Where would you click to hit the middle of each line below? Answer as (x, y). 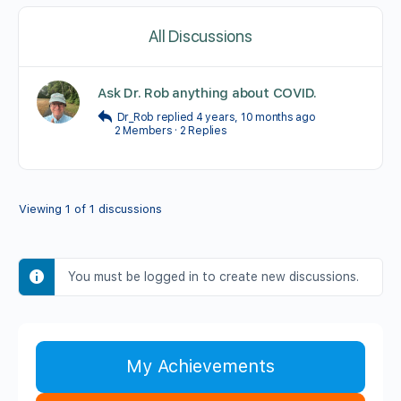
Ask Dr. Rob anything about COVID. (208, 93)
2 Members (143, 131)
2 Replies (203, 131)
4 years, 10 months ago (256, 117)
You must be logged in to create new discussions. (213, 277)
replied (176, 117)
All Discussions (200, 36)
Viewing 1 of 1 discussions (90, 209)
